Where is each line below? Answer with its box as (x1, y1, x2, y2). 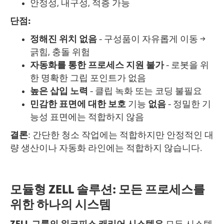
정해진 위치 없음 (30, 34, 97, 44)
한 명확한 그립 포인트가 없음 (30, 73, 146, 83)
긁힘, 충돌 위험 (30, 47, 90, 57)
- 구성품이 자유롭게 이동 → (97, 34, 205, 44)
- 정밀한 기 (166, 99, 211, 109)
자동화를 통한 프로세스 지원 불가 (30, 60, 164, 70)
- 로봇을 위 (164, 60, 209, 70)
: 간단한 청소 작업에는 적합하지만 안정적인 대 (28, 130, 213, 140)
